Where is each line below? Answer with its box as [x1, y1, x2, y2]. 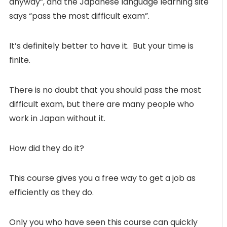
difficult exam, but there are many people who [9, 98, 194, 110]
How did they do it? [9, 142, 84, 154]
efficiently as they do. [9, 186, 94, 198]
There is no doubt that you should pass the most [9, 84, 201, 96]
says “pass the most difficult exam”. [9, 10, 149, 22]
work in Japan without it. [9, 112, 105, 124]
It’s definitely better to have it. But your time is [9, 40, 194, 52]
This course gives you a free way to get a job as [9, 172, 196, 184]
